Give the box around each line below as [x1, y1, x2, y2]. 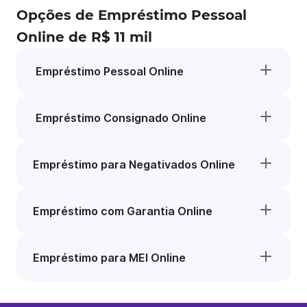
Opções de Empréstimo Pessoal [16, 7, 247, 23]
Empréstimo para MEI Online [33, 251, 186, 265]
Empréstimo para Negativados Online [33, 158, 235, 171]
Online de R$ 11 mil [16, 29, 152, 45]
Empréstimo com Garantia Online [33, 204, 212, 218]
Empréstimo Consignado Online [33, 111, 206, 125]
